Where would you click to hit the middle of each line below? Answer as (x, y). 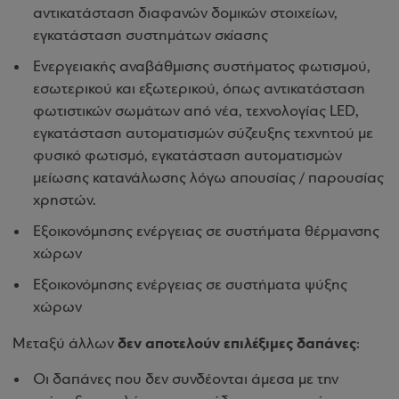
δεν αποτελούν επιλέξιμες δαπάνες (237, 343)
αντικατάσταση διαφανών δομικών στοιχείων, (185, 14)
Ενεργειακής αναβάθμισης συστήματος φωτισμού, (202, 67)
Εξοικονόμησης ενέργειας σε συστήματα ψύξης (190, 285)
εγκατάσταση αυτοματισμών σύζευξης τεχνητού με (203, 134)
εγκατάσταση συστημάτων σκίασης (151, 36)
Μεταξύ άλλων (65, 344)
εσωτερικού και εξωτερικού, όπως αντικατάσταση (199, 90)
